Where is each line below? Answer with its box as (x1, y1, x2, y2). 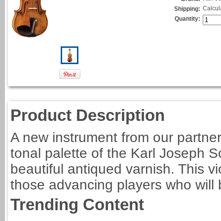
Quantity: (175, 15, 200, 22)
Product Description (10, 106, 165, 124)
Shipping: (174, 5, 200, 12)
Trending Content (10, 195, 144, 214)
